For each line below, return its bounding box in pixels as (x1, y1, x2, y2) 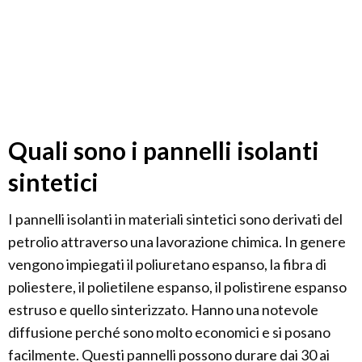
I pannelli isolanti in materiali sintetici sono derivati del (8, 210, 343, 229)
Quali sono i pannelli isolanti (8, 136, 319, 166)
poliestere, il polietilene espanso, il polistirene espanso (8, 278, 347, 297)
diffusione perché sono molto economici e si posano (8, 323, 330, 342)
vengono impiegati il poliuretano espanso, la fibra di (8, 255, 326, 274)
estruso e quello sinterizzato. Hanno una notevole (8, 301, 318, 319)
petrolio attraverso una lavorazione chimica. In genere (8, 233, 346, 251)
